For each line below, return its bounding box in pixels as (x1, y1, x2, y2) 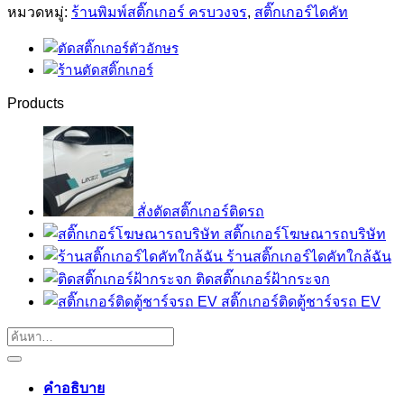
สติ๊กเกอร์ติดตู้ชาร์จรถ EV (221, 293, 381, 309)
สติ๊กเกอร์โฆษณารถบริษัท (224, 225, 386, 242)
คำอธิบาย (43, 380, 105, 396)
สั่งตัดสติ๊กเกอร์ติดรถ (137, 203, 264, 219)
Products (7, 95, 64, 111)
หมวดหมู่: (7, 4, 71, 20)
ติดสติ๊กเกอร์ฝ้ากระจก (196, 271, 330, 287)
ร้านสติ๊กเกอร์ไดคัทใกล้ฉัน (226, 248, 391, 264)
